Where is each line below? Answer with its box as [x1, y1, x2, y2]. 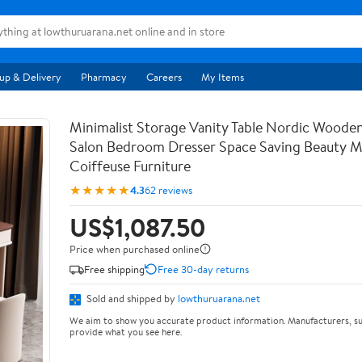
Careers [146, 69, 182, 84]
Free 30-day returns [158, 261, 249, 276]
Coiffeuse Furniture [69, 156, 191, 176]
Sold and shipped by [84, 291, 178, 305]
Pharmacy [81, 69, 127, 84]
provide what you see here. [69, 324, 182, 339]
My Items [201, 69, 244, 84]
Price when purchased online [69, 242, 200, 256]
